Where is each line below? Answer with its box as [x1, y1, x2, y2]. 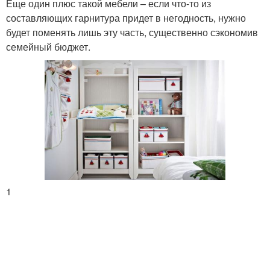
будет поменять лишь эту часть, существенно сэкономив [6, 25, 258, 39]
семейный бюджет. [6, 39, 90, 54]
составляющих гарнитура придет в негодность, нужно [6, 10, 246, 25]
